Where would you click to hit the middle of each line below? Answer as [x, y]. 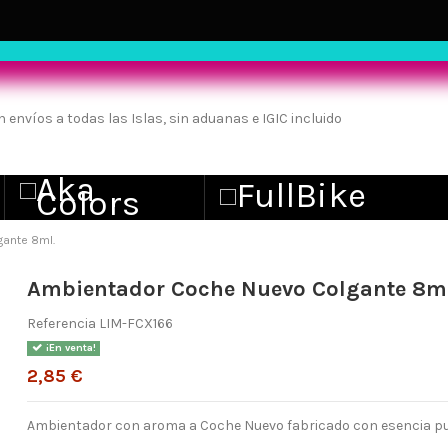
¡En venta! [69, 348]
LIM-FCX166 [136, 323]
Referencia [62, 323]
